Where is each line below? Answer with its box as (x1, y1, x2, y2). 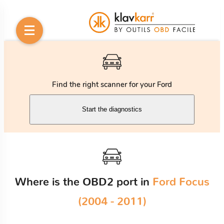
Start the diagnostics (82, 105, 142, 113)
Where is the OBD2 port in (14, 176, 152, 187)
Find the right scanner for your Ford (52, 79, 172, 89)
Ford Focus (152, 176, 209, 187)
